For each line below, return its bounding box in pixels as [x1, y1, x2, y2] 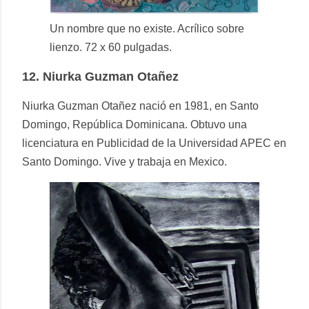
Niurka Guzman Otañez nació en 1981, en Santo [22, 100, 259, 112]
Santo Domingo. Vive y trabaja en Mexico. [22, 156, 227, 168]
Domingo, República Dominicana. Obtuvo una [22, 119, 247, 131]
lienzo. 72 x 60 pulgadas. [50, 41, 172, 54]
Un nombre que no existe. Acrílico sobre [50, 23, 244, 35]
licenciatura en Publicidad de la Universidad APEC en [22, 137, 286, 150]
